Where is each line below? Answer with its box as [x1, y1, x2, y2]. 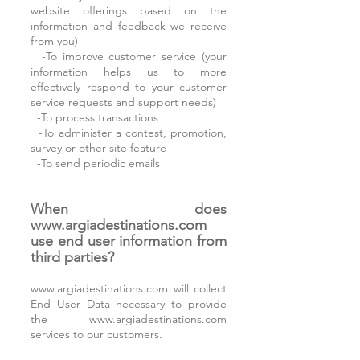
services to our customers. [31, 327, 162, 342]
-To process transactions [31, 110, 158, 125]
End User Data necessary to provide [31, 297, 227, 311]
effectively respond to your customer [31, 80, 227, 94]
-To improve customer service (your [31, 49, 227, 63]
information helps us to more [31, 64, 227, 79]
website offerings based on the [31, 3, 227, 18]
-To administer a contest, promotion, [31, 125, 227, 140]
